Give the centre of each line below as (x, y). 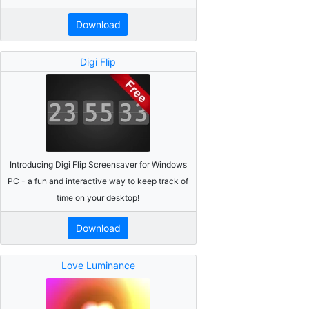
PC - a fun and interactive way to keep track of (98, 181)
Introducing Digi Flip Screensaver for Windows (98, 164)
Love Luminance (98, 265)
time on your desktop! (98, 197)
